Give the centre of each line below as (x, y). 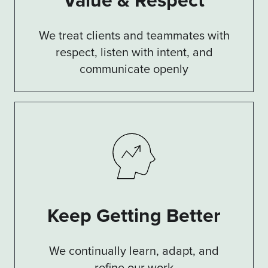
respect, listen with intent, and (134, 52)
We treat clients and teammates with (134, 35)
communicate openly (134, 68)
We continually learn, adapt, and (134, 250)
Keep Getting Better (134, 215)
